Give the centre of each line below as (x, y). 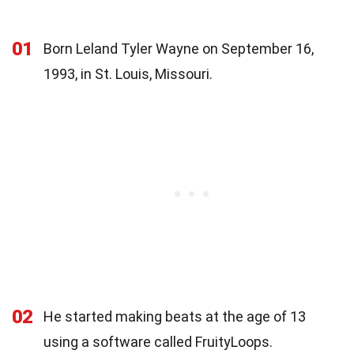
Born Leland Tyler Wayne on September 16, (179, 48)
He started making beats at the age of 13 (175, 316)
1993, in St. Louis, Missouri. (128, 73)
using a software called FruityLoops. (158, 341)
